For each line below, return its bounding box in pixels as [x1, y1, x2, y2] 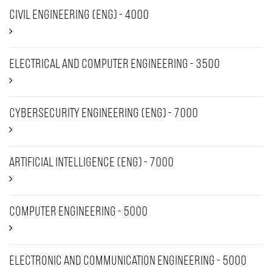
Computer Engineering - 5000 [9, 205, 148, 219]
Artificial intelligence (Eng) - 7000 [9, 156, 174, 170]
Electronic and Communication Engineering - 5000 [9, 254, 246, 268]
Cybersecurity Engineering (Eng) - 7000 [9, 107, 198, 121]
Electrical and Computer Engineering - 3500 [9, 58, 220, 72]
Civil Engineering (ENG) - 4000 [9, 8, 149, 22]
